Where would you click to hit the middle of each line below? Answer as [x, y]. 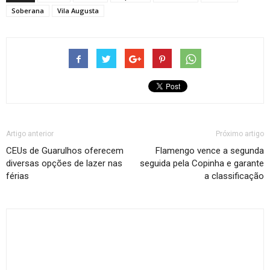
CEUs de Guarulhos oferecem [65, 150]
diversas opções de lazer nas [64, 163]
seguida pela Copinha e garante [202, 163]
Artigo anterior [30, 133]
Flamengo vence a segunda [210, 150]
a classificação [234, 176]
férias [17, 176]
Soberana [28, 10]
